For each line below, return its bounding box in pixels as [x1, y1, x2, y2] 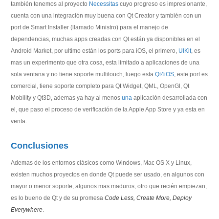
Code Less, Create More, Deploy [105, 195, 192, 201]
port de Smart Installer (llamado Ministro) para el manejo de [11, 24, 169, 31]
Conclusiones [11, 141, 69, 151]
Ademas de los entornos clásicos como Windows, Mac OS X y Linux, [11, 159, 192, 166]
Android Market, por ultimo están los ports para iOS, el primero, [11, 47, 179, 54]
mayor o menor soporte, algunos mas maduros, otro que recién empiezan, [11, 183, 207, 190]
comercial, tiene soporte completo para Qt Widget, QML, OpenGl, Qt [11, 83, 190, 89]
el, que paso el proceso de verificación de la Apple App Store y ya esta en [11, 106, 205, 113]
